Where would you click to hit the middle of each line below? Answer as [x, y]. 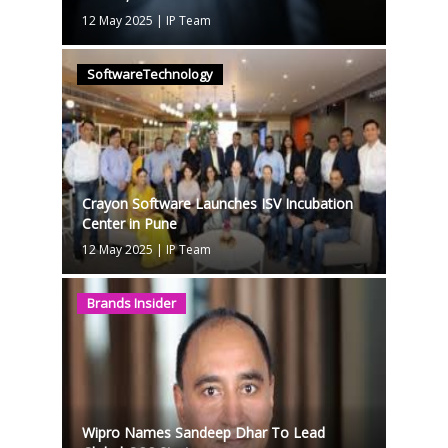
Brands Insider [131, 302]
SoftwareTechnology [149, 73]
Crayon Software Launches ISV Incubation [217, 203]
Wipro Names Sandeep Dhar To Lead [203, 432]
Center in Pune [129, 223]
